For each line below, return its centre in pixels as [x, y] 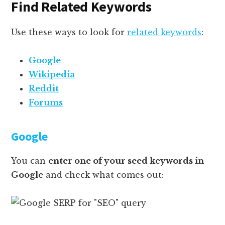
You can [30, 160]
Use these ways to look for [69, 32]
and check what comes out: [104, 175]
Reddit [44, 88]
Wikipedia [52, 74]
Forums [46, 102]
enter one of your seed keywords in [126, 160]
